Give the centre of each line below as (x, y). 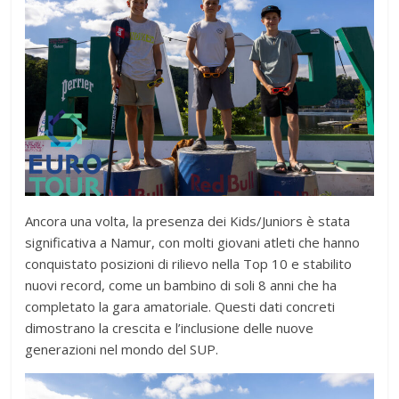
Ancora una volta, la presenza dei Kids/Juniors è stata (188, 221)
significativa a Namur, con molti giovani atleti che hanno (193, 243)
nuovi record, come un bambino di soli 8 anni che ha (181, 285)
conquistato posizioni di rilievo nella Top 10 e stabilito (189, 264)
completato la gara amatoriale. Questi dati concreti (180, 307)
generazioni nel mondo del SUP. (122, 350)
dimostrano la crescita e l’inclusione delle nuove (170, 328)
